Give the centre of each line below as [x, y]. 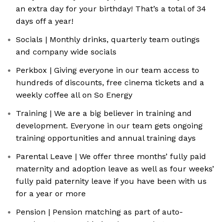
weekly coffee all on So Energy [74, 95]
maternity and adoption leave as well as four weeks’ [115, 169]
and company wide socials [66, 52]
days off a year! [45, 21]
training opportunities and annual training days [106, 138]
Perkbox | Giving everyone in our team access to [108, 70]
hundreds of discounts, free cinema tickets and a [110, 83]
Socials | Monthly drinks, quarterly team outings [108, 39]
